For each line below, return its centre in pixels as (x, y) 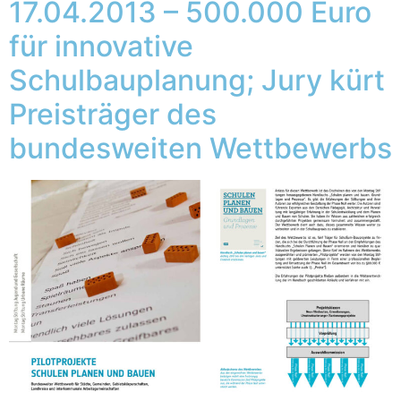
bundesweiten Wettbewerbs (200, 148)
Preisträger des (113, 114)
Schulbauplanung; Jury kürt (197, 80)
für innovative (101, 46)
